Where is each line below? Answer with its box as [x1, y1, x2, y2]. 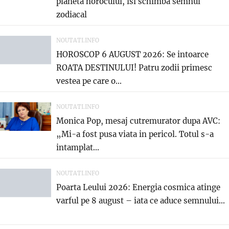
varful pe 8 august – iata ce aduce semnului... [56, 195, 225, 205]
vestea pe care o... [56, 76, 122, 86]
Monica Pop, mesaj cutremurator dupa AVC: [56, 116, 220, 126]
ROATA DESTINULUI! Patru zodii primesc [56, 62, 212, 73]
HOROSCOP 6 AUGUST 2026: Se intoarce [56, 49, 209, 59]
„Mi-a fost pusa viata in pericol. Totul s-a [56, 129, 214, 139]
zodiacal [56, 9, 87, 19]
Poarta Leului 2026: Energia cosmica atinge [56, 182, 220, 192]
